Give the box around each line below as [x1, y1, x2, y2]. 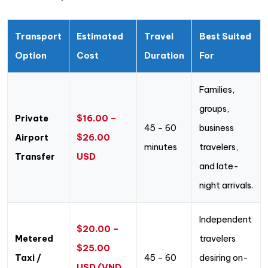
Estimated [77, 31, 123, 42]
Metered [15, 233, 53, 245]
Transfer [15, 151, 55, 163]
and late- [199, 160, 239, 172]
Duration [144, 50, 184, 62]
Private [15, 112, 48, 124]
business [199, 122, 234, 134]
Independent [199, 214, 252, 226]
